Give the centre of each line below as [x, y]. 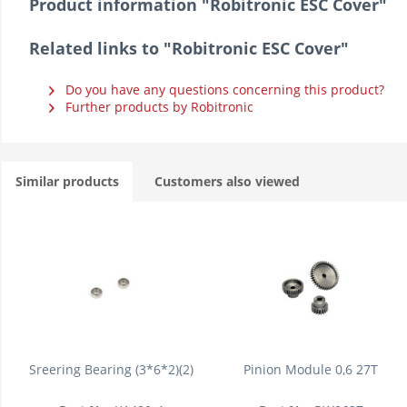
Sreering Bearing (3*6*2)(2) [111, 369]
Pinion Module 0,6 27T [311, 369]
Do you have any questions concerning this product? [223, 89]
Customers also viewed [227, 181]
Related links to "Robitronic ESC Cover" [189, 48]
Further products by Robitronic [158, 107]
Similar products [67, 181]
